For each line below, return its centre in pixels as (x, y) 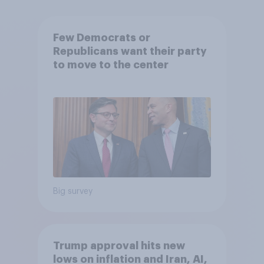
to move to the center (110, 65)
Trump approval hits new (119, 245)
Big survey (72, 191)
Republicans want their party (130, 51)
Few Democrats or (101, 37)
